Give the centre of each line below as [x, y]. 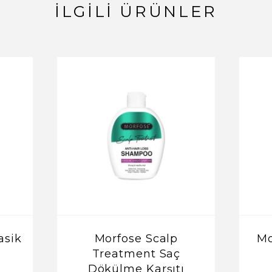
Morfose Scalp [136, 239]
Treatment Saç [136, 254]
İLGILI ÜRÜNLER [136, 12]
